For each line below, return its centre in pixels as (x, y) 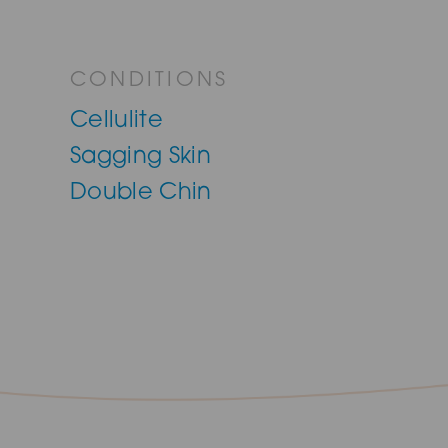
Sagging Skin (141, 157)
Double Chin (141, 193)
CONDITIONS (149, 81)
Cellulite (117, 121)
